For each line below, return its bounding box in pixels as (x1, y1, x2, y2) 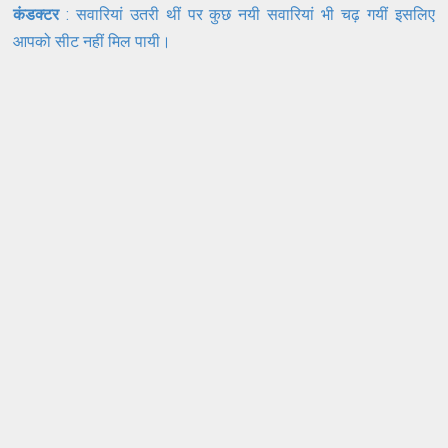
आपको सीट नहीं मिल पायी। (13, 31, 176, 51)
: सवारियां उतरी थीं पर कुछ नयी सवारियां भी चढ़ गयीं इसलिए (59, 4, 435, 24)
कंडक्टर (13, 4, 60, 24)
